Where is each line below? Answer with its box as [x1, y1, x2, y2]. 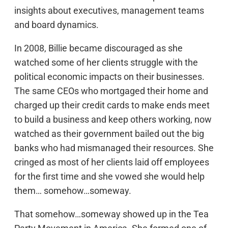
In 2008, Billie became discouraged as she [14, 42, 183, 53]
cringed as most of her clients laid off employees [14, 156, 209, 167]
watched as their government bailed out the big [14, 128, 204, 139]
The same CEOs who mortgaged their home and [14, 85, 208, 96]
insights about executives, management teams [14, 5, 204, 16]
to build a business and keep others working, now [14, 113, 212, 125]
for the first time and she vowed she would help [14, 170, 205, 182]
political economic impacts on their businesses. [14, 71, 205, 82]
